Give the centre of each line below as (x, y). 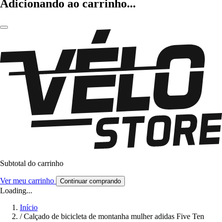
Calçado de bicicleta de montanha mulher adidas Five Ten (114, 217)
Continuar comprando (90, 181)
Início (29, 208)
